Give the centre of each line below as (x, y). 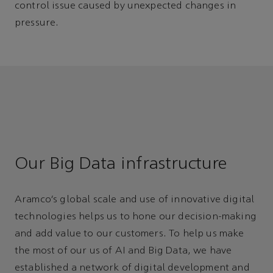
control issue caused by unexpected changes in (126, 6)
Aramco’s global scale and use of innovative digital (135, 200)
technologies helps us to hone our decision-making (136, 217)
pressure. (37, 23)
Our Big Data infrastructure (121, 165)
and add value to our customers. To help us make (129, 234)
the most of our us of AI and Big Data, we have (123, 251)
